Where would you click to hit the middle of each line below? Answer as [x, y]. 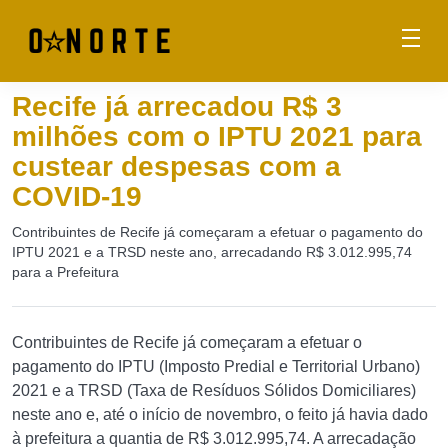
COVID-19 [77, 196]
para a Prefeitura [65, 272]
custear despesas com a [176, 166]
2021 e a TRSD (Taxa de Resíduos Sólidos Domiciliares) [214, 390]
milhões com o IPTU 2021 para [217, 136]
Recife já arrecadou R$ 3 [177, 106]
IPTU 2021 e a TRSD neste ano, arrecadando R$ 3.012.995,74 [212, 252]
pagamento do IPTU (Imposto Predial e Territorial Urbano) [216, 366]
